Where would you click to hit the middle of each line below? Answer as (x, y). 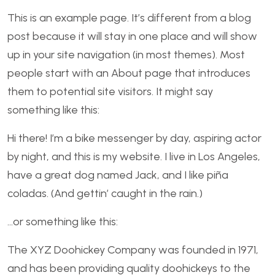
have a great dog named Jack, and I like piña (118, 175)
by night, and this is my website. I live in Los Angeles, (134, 157)
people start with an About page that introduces (129, 73)
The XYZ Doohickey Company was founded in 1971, (133, 250)
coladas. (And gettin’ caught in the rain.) (105, 193)
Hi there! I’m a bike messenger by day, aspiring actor (134, 138)
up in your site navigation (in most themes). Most (126, 55)
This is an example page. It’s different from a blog (129, 18)
